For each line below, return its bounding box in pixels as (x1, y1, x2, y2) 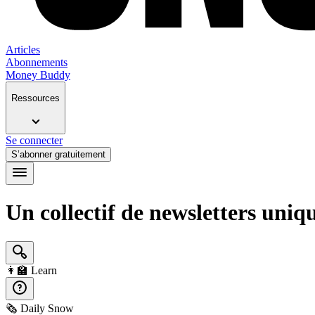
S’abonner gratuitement (11, 148, 105, 160)
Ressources (11, 93, 60, 104)
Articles (6, 44, 40, 56)
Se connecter (6, 134, 63, 146)
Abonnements (6, 56, 67, 69)
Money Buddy (6, 69, 70, 82)
